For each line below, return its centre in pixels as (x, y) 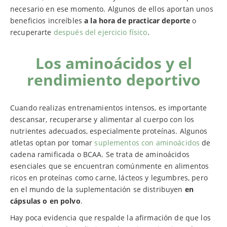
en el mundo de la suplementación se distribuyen (98, 189)
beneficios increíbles (47, 20)
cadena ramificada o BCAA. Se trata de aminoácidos (100, 154)
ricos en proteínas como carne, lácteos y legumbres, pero (109, 177)
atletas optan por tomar (52, 142)
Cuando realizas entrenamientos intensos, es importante (109, 107)
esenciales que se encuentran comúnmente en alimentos (110, 166)
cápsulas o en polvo (45, 201)
